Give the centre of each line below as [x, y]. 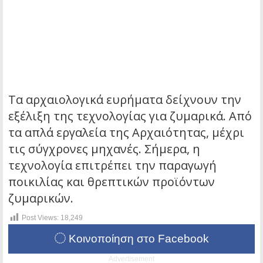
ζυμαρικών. [41, 198]
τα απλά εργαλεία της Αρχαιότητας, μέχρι [126, 132]
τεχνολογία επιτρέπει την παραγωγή [112, 165]
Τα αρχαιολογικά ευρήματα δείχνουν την [125, 99]
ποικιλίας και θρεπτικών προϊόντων [112, 181]
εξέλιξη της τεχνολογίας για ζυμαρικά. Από [130, 116]
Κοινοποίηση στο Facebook [137, 238]
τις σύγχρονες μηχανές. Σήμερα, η [104, 149]
